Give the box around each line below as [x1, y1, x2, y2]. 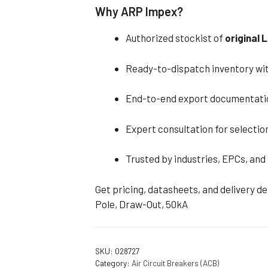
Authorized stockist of [126, 32, 226, 44]
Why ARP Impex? [95, 4, 184, 19]
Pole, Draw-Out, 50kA [95, 197, 188, 210]
